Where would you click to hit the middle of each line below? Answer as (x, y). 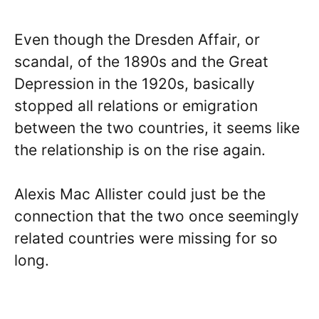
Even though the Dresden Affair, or (137, 39)
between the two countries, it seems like (157, 127)
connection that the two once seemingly (157, 216)
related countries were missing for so (146, 239)
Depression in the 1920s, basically (135, 83)
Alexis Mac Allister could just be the (140, 194)
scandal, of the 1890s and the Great (141, 61)
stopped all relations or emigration (136, 105)
